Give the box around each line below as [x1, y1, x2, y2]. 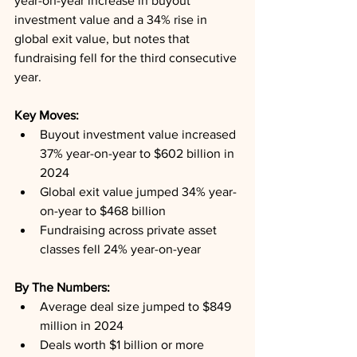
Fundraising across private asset [40, 223, 220, 237]
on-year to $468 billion [40, 204, 166, 218]
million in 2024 [40, 319, 124, 332]
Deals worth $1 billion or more [40, 338, 207, 351]
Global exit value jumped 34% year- [40, 185, 237, 198]
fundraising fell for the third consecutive [14, 51, 240, 65]
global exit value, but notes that [14, 32, 193, 45]
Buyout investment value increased [40, 127, 239, 141]
